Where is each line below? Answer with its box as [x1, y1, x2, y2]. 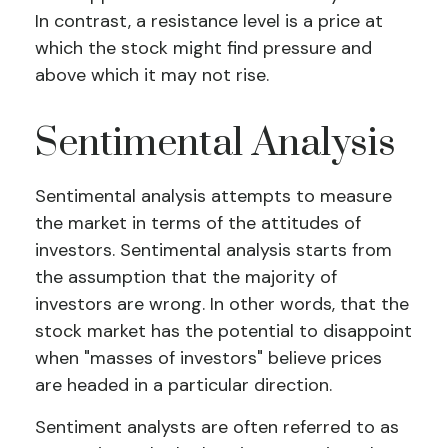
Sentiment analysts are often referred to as [35, 415, 399, 439]
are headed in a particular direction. [35, 373, 332, 397]
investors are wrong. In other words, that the [35, 292, 409, 316]
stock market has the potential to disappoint [35, 319, 412, 343]
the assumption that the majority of [35, 265, 337, 289]
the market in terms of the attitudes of [35, 211, 361, 235]
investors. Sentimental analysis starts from [35, 238, 392, 262]
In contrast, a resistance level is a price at [35, 9, 383, 33]
